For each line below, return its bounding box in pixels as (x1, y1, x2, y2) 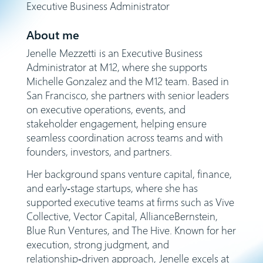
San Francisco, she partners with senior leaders (26, 87, 229, 102)
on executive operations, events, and (26, 102, 186, 116)
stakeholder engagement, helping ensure (26, 116, 207, 130)
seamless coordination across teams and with (26, 130, 223, 144)
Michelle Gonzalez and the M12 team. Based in (26, 73, 229, 88)
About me (26, 26, 79, 43)
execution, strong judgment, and (26, 237, 169, 252)
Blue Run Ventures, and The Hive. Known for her (26, 223, 236, 238)
